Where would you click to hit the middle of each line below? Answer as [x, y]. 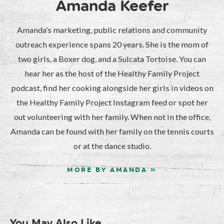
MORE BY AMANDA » [112, 169]
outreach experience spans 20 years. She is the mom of [112, 44]
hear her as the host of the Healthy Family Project [112, 73]
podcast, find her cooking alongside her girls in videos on [112, 87]
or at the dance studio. [112, 145]
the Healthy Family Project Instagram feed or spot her [112, 102]
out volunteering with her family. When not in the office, [112, 116]
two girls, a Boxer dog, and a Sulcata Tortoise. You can [112, 58]
